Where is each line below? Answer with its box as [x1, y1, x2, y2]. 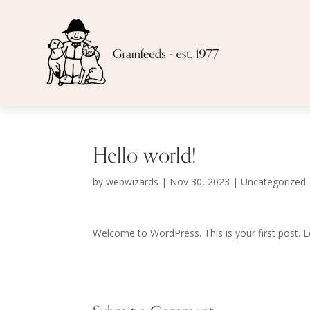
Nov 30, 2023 [170, 174, 230, 188]
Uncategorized [241, 174, 307, 188]
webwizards [106, 174, 159, 188]
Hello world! [93, 138, 197, 173]
